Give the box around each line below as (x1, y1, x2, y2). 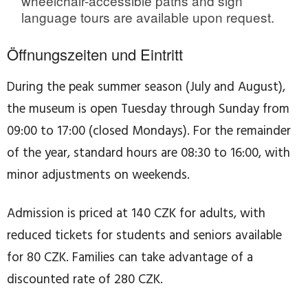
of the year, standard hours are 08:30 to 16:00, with (7, 143, 290, 164)
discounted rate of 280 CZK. (7, 269, 163, 291)
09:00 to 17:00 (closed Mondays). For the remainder (7, 121, 291, 142)
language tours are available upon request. (21, 8, 274, 27)
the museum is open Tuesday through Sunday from (7, 99, 289, 120)
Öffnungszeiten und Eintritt (7, 43, 183, 65)
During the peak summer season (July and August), (7, 77, 285, 98)
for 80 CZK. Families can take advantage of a (7, 247, 253, 269)
